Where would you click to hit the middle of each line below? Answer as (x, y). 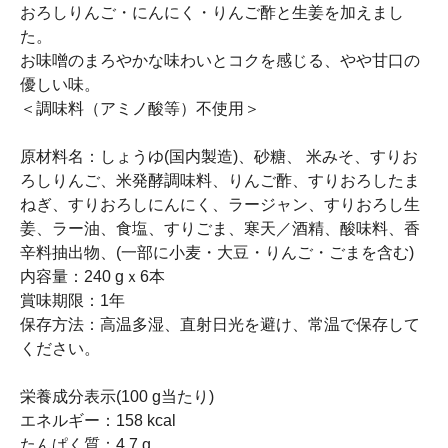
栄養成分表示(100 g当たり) (117, 396)
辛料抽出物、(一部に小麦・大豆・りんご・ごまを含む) (217, 252)
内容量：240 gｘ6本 (92, 276)
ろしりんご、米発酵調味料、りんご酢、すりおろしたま (220, 180)
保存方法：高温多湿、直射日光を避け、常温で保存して (220, 324)
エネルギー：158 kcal (98, 420)
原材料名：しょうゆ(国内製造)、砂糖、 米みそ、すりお (219, 156)
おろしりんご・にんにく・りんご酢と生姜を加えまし (212, 12)
